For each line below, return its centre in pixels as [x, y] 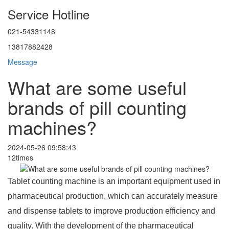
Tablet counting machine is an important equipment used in [114, 181]
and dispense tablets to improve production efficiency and [111, 211]
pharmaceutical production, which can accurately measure [113, 196]
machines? [52, 127]
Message [22, 62]
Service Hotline [49, 14]
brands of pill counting [97, 107]
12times [20, 157]
